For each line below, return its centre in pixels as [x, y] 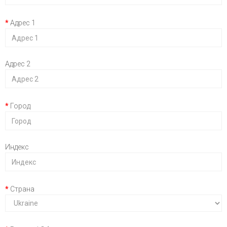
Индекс [17, 147]
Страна [22, 189]
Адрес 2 [18, 64]
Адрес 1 [23, 23]
